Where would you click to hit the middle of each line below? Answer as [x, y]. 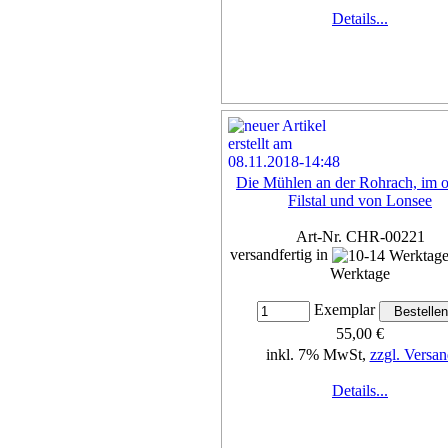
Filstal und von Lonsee [360, 200]
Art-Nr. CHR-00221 [360, 236]
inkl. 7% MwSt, [317, 355]
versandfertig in [281, 254]
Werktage [360, 274]
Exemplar [344, 310]
